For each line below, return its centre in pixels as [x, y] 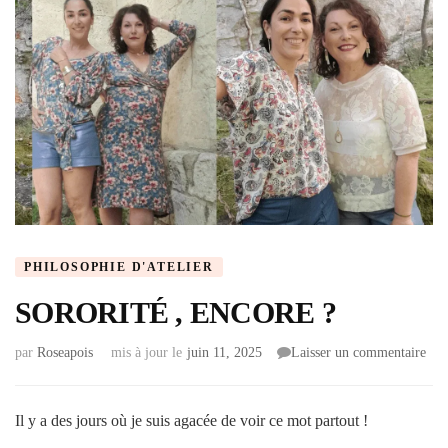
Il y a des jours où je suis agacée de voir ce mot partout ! [191, 420]
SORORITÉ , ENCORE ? [175, 313]
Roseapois [65, 352]
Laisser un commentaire [358, 352]
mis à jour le [146, 352]
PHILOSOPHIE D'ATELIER [119, 266]
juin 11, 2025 [224, 352]
